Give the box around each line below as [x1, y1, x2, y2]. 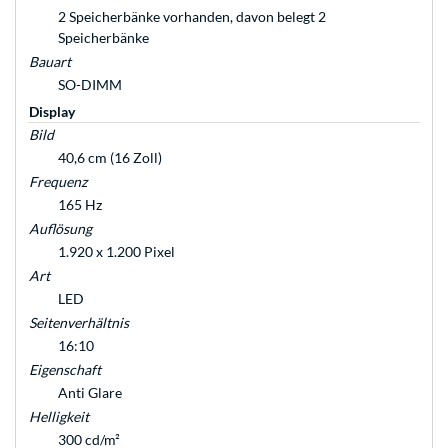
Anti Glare [58, 384, 122, 402]
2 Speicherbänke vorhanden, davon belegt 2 [58, 8, 326, 26]
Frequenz [29, 173, 87, 191]
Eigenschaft [29, 361, 101, 379]
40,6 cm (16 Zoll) [58, 149, 162, 167]
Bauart [29, 53, 71, 71]
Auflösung [29, 220, 92, 238]
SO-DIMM [58, 76, 122, 94]
